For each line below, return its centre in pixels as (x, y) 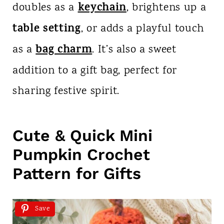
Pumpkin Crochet (81, 154)
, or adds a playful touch (143, 29)
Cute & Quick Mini (82, 135)
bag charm (64, 50)
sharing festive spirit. (66, 91)
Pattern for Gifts (76, 173)
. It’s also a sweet (134, 50)
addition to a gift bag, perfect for (95, 71)
